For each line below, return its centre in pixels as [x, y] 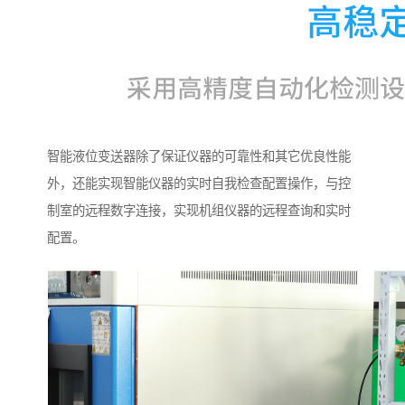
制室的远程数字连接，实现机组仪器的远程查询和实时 [199, 211]
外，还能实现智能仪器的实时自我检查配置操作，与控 [199, 184]
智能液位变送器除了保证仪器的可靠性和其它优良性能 [199, 157]
